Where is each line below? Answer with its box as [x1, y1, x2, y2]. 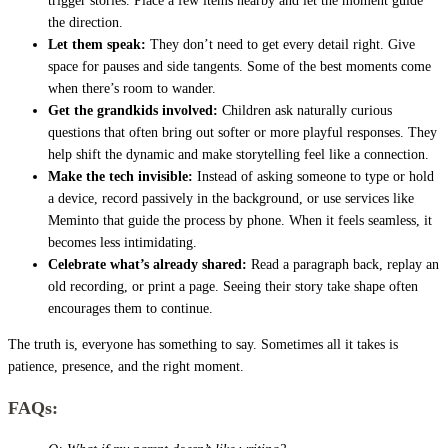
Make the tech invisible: [48, 168, 197, 184]
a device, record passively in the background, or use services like [48, 190, 414, 206]
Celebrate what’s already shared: [48, 256, 251, 272]
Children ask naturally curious [222, 102, 392, 118]
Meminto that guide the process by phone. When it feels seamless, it [48, 212, 432, 228]
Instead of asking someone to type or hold [197, 168, 434, 184]
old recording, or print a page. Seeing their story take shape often [48, 278, 418, 294]
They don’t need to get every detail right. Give [150, 36, 415, 52]
